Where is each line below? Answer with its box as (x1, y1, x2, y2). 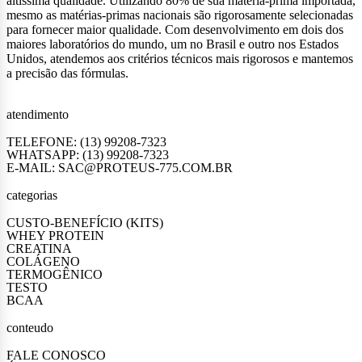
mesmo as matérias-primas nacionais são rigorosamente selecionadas (6, 7, 353, 22)
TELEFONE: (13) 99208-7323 (6, 134, 166, 149)
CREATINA (6, 241, 72, 255)
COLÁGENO (6, 254, 80, 268)
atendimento (6, 107, 69, 121)
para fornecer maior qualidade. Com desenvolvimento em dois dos (6, 22, 343, 36)
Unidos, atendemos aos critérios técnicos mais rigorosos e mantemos (6, 51, 353, 65)
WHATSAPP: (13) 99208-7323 (6, 147, 169, 162)
